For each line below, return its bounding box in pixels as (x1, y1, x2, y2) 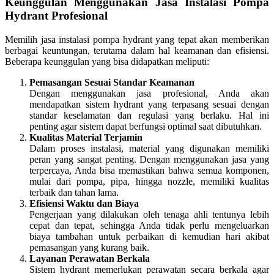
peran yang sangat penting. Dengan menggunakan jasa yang (29, 154, 269, 165)
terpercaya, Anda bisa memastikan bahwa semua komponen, (29, 165, 269, 176)
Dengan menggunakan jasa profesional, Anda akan (29, 87, 269, 98)
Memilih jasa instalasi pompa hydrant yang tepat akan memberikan (5, 34, 269, 45)
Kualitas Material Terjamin (29, 131, 143, 143)
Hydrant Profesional (5, 9, 108, 22)
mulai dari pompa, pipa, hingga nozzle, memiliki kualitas (29, 176, 269, 187)
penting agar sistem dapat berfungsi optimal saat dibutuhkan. (29, 120, 262, 131)
